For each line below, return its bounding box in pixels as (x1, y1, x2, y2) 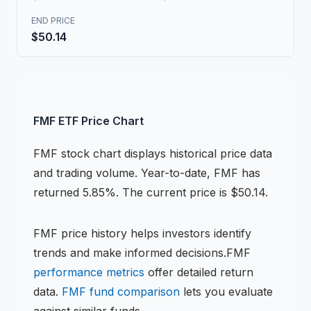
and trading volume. (33, 166, 137, 180)
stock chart (61, 146, 121, 160)
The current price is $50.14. (119, 185, 268, 199)
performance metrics (33, 265, 144, 279)
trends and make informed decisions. (33, 246, 226, 260)
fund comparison (86, 285, 180, 299)
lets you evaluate (180, 285, 273, 299)
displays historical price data (121, 146, 272, 160)
